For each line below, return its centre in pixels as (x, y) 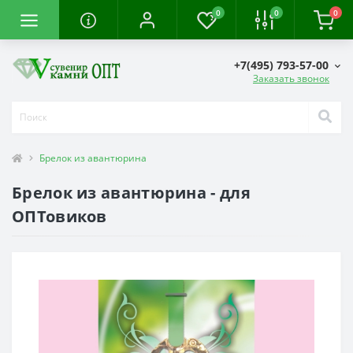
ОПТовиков (59, 216)
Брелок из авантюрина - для (131, 192)
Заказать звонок (291, 78)
